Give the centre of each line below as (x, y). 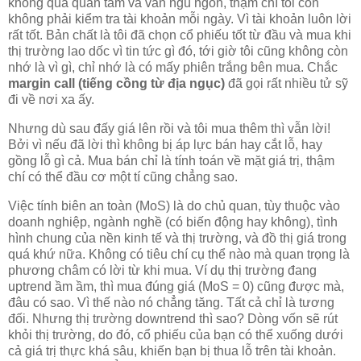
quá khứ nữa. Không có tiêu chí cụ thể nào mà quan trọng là (179, 254)
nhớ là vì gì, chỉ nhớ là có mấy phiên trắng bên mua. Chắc (173, 67)
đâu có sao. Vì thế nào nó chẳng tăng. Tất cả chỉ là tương (171, 302)
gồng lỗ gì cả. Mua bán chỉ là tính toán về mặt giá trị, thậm (171, 160)
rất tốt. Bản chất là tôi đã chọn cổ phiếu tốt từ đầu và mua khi (180, 35)
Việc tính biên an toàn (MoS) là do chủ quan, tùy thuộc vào (174, 205)
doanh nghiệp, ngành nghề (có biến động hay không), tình (173, 222)
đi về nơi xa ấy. (51, 99)
